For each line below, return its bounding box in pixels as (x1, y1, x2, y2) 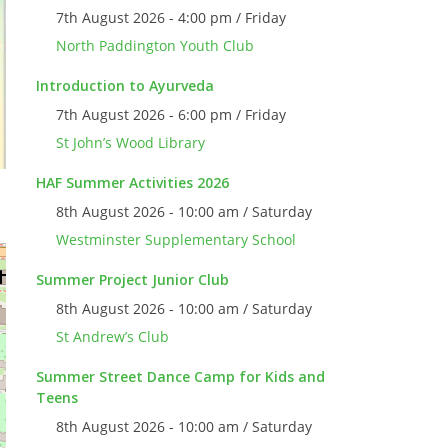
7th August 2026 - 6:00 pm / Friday (56, 105, 286, 124)
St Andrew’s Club (56, 327, 169, 346)
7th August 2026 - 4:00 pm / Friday (56, 8, 286, 27)
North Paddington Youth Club (56, 36, 254, 55)
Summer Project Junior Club (36, 270, 229, 289)
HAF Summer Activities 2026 (36, 173, 229, 192)
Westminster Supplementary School (56, 230, 296, 249)
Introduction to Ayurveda (36, 76, 214, 95)
